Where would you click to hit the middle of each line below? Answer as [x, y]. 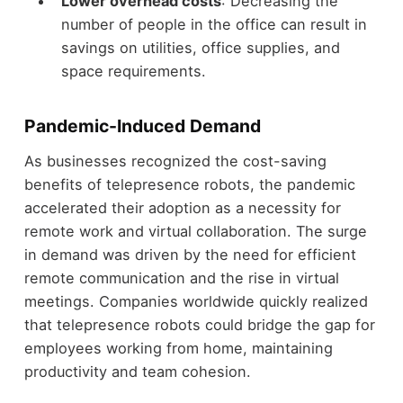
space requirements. [133, 71]
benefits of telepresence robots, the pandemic [189, 185]
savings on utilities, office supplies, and [200, 47]
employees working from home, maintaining [178, 349]
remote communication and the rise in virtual [181, 278]
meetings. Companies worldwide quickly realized [196, 302]
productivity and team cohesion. [137, 372]
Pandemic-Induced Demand [142, 125]
